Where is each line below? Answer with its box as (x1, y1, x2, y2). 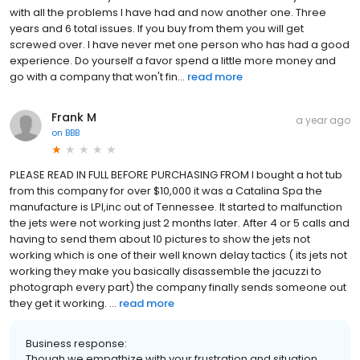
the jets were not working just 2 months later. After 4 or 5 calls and (10, 215, 350, 231)
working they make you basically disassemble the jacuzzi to (10, 263, 321, 279)
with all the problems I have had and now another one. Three (10, 4, 326, 20)
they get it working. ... (10, 295, 117, 311)
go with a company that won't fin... (10, 68, 185, 84)
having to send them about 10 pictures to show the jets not (10, 231, 310, 247)
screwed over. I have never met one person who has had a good (10, 36, 350, 52)
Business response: (26, 335, 127, 351)
